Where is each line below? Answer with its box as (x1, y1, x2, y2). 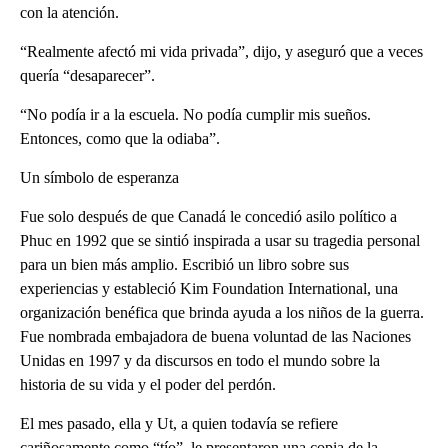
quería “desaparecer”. (20, 67, 155, 85)
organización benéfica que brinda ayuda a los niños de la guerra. (20, 304, 424, 322)
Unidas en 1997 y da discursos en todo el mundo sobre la (20, 352, 380, 370)
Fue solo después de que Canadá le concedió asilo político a (20, 208, 397, 226)
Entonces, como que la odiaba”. (20, 130, 220, 148)
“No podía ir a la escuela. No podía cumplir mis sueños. (20, 106, 371, 124)
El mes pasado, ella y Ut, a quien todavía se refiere (20, 415, 338, 433)
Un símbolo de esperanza (20, 169, 179, 187)
